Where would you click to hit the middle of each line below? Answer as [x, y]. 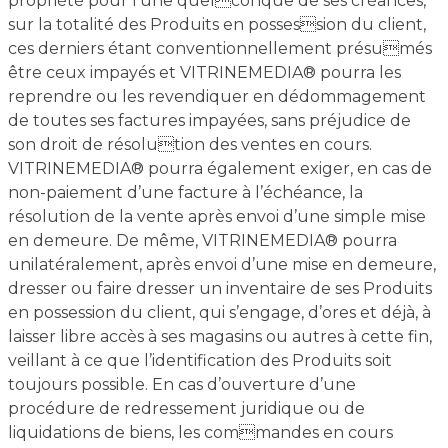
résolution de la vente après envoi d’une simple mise [216, 216]
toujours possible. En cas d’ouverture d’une [181, 384]
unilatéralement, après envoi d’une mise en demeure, [221, 264]
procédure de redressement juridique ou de [186, 408]
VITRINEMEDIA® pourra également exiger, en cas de [219, 168]
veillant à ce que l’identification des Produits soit [199, 360]
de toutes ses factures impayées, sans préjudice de [209, 120]
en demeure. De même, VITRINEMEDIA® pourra [202, 240]
